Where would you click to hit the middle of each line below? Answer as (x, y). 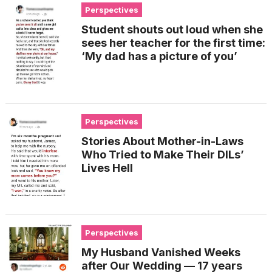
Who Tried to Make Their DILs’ (162, 154)
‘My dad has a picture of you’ (159, 56)
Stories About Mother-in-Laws (162, 141)
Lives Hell (107, 168)
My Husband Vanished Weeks (161, 253)
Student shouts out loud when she (172, 30)
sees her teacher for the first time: (173, 43)
